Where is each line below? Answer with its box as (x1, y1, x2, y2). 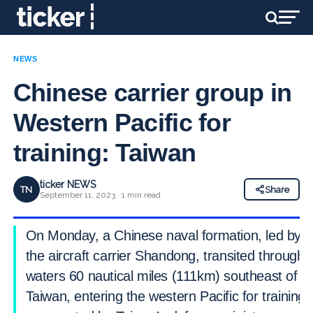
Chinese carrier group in (13, 78, 292, 107)
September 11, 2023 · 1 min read (39, 190, 161, 200)
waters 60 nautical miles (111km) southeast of (25, 268, 298, 284)
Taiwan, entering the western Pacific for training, (25, 289, 310, 304)
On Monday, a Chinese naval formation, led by (25, 228, 302, 243)
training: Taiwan (13, 138, 196, 167)
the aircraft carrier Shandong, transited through (25, 248, 305, 263)
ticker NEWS (39, 179, 96, 190)
